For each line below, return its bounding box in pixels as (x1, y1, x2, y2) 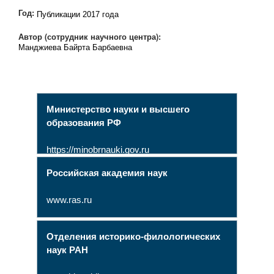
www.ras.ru (46, 194, 92, 206)
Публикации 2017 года (36, 10, 119, 20)
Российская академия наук (46, 168, 168, 179)
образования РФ (46, 117, 121, 128)
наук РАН (46, 245, 88, 256)
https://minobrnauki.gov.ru (46, 144, 149, 155)
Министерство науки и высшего (46, 104, 190, 115)
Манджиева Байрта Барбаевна (18, 43, 132, 53)
